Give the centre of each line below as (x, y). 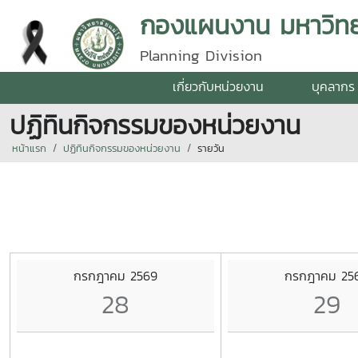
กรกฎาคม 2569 (115, 275)
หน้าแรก (29, 148)
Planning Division (201, 56)
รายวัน (211, 148)
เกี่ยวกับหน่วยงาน (218, 86)
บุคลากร (333, 86)
